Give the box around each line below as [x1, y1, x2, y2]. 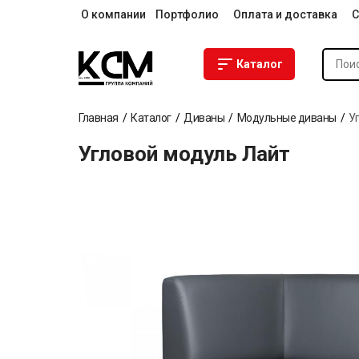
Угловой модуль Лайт [79, 142, 290, 166]
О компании [81, 8, 146, 21]
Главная [79, 111, 119, 124]
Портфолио [155, 8, 219, 21]
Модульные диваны [236, 111, 337, 124]
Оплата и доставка [233, 8, 337, 21]
